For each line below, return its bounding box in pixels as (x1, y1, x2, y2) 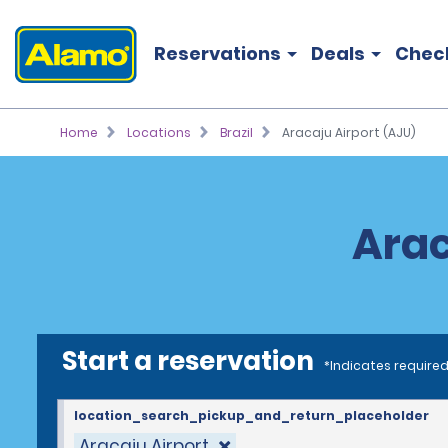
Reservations (154, 41, 281, 66)
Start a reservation (62, 343, 314, 379)
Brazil (219, 124, 253, 141)
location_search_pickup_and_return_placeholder (74, 407, 429, 424)
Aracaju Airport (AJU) (281, 124, 416, 141)
